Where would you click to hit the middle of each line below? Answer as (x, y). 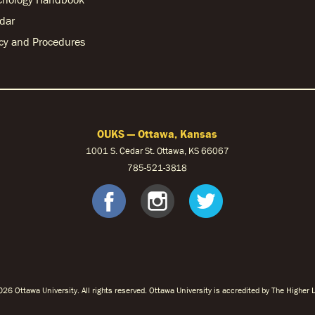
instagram (239, 200)
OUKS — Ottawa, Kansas (157, 134)
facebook (186, 200)
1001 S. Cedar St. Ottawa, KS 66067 (157, 151)
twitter (265, 200)
